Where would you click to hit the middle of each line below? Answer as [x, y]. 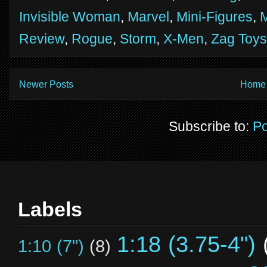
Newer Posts [46, 84]
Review [42, 38]
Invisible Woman [70, 16]
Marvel [148, 16]
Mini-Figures [215, 16]
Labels [50, 209]
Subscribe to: [211, 127]
